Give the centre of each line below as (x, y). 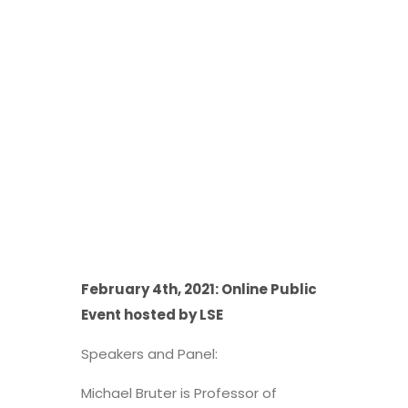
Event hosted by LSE (152, 315)
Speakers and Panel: (149, 354)
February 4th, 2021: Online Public (199, 289)
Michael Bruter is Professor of (179, 393)
